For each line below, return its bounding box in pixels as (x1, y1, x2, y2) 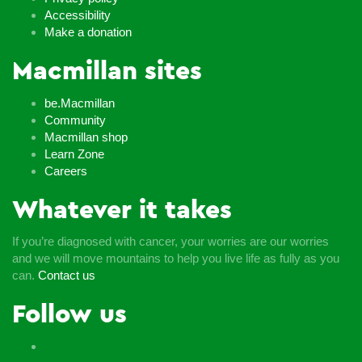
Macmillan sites (12, 58, 202, 85)
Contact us (38, 268, 95, 283)
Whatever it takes (12, 196, 232, 223)
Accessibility (44, 8, 111, 23)
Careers (44, 163, 87, 178)
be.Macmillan (44, 95, 115, 110)
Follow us (12, 301, 127, 328)
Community (44, 112, 106, 127)
